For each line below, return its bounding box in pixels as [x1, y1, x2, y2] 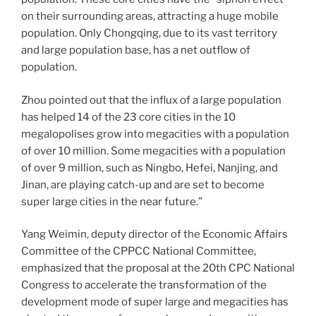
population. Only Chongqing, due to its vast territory [21, 27, 277, 39]
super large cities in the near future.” [21, 195, 202, 208]
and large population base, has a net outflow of [21, 44, 250, 56]
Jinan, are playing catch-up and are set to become [21, 178, 265, 191]
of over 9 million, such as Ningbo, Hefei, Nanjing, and [21, 161, 278, 174]
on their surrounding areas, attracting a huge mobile [21, 10, 279, 23]
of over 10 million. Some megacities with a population [21, 144, 286, 157]
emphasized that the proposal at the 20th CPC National [21, 262, 295, 274]
